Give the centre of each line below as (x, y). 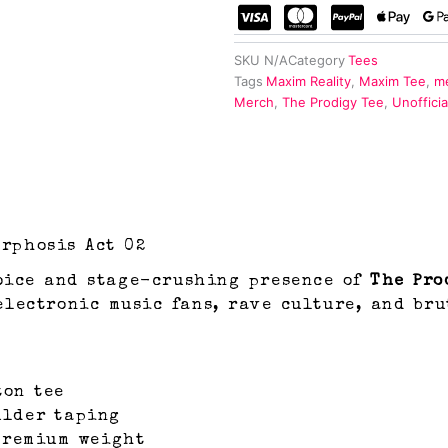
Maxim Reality (308, 80)
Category (316, 59)
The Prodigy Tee (333, 101)
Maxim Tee (392, 80)
